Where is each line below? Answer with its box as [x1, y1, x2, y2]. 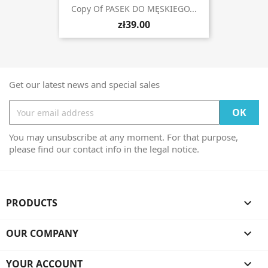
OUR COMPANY [6, 227, 78, 240]
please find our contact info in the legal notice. [9, 143, 199, 155]
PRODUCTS [6, 196, 57, 209]
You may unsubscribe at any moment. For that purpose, [9, 131, 238, 143]
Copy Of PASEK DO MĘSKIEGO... [71, 3, 197, 15]
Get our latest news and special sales [9, 78, 160, 90]
